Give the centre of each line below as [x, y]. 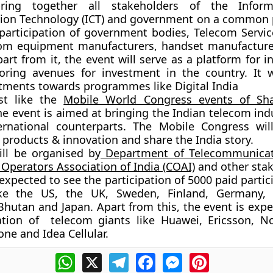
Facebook [177, 258]
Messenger [208, 258]
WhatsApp [98, 258]
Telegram [150, 258]
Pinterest [230, 258]
